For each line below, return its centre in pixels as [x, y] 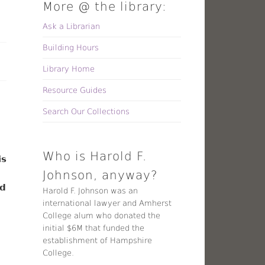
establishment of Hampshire [98, 240]
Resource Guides [75, 90]
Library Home [69, 69]
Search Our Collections [86, 111]
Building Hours [71, 47]
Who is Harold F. [95, 156]
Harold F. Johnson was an [91, 190]
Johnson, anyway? [101, 175]
